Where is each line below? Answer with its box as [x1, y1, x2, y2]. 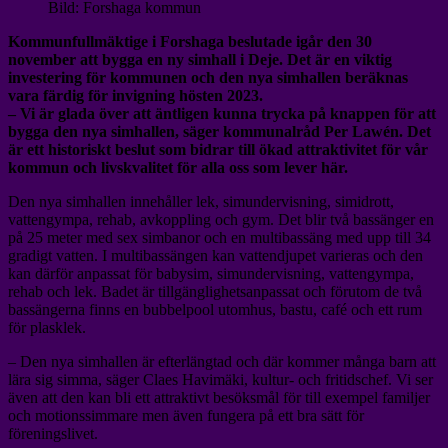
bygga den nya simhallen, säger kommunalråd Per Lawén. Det [8, 122, 431, 140]
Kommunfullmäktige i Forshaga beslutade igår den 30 [8, 32, 372, 50]
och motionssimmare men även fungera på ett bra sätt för [8, 406, 364, 424]
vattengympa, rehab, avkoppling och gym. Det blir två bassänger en [8, 210, 434, 228]
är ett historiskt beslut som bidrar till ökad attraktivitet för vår [8, 140, 428, 158]
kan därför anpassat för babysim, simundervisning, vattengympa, [8, 264, 414, 282]
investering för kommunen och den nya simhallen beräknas [8, 68, 408, 86]
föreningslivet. [8, 424, 98, 442]
